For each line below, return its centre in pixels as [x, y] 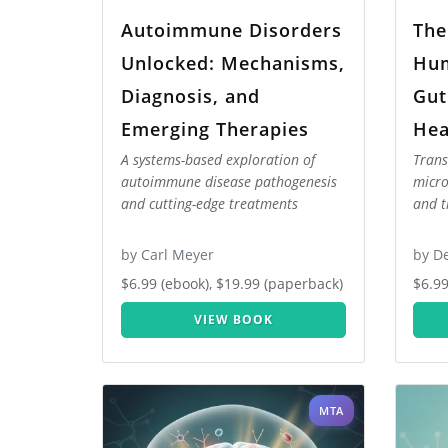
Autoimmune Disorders [231, 29]
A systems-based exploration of [217, 160]
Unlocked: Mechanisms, [232, 62]
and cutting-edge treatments [209, 204]
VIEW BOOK [233, 320]
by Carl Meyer [167, 255]
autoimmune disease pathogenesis [228, 182]
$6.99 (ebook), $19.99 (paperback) [231, 284]
